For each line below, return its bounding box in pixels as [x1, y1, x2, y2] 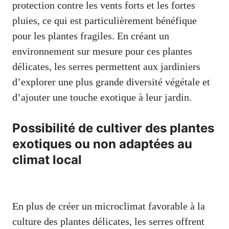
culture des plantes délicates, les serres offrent [12, 215, 204, 227]
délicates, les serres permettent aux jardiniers [12, 60, 200, 72]
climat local [12, 152, 82, 167]
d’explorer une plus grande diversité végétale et [12, 76, 210, 87]
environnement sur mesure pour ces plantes [12, 45, 192, 57]
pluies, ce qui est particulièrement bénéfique [12, 14, 197, 26]
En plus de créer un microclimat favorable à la [12, 200, 205, 212]
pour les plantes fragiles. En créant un [12, 30, 169, 41]
